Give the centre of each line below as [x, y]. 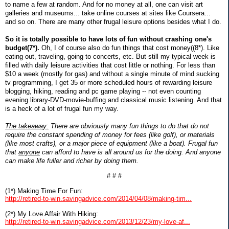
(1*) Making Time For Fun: [44, 191]
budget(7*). [22, 48]
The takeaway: [27, 126]
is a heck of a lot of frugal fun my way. [62, 108]
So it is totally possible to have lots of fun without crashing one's [108, 39]
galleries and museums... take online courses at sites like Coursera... [108, 13]
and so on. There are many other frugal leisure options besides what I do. [113, 21]
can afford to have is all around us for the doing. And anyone [130, 152]
